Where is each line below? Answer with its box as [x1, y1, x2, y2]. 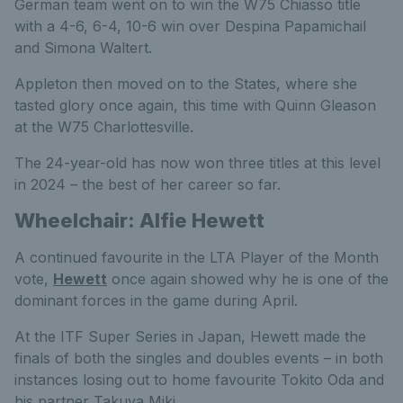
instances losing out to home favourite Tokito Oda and [14, 370, 384, 389]
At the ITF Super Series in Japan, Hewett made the [14, 327, 366, 345]
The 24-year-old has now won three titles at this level [14, 153, 381, 172]
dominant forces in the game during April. [14, 291, 298, 309]
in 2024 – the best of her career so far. [14, 175, 281, 193]
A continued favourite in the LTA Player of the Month [14, 247, 379, 266]
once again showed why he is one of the [107, 269, 389, 288]
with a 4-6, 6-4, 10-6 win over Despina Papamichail [14, 16, 366, 35]
